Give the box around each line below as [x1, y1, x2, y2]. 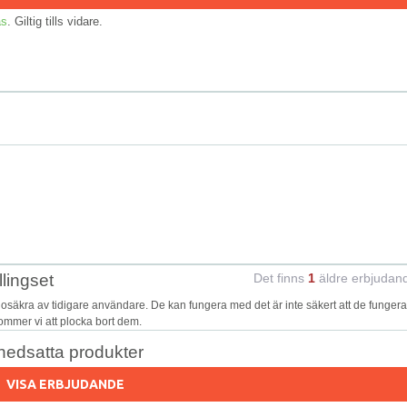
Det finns [253, 270, 308, 285]
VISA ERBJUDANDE [5, 376, 124, 392]
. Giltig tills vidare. [7, 14, 103, 28]
